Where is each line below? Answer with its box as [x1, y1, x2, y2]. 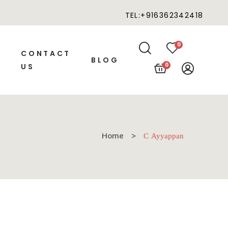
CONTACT [21, 48, 71, 59]
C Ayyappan [144, 132, 184, 141]
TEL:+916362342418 [125, 10, 204, 20]
